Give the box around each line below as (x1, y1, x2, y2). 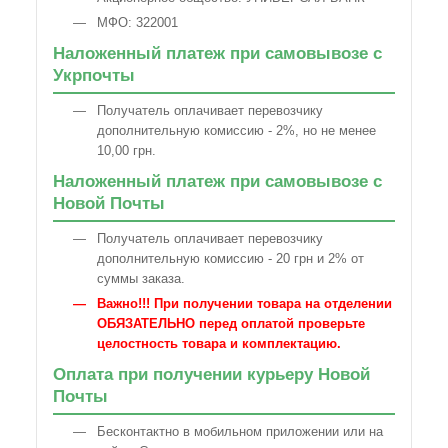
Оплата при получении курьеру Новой (53, 364, 370, 384)
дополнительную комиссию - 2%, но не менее (97, 123, 376, 138)
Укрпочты (53, 65, 135, 85)
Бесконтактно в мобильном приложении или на (97, 424, 383, 439)
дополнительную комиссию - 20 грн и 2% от (97, 251, 364, 266)
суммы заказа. (97, 271, 185, 286)
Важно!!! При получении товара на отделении (97, 296, 392, 311)
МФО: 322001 (97, 16, 178, 31)
